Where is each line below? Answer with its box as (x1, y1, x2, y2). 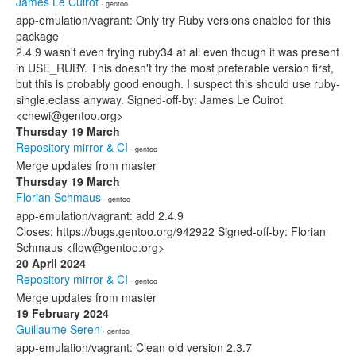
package (16, 28, 59, 44)
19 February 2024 (16, 305, 109, 321)
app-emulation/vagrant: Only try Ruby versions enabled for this (16, 12, 331, 28)
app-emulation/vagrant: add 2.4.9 (16, 207, 184, 223)
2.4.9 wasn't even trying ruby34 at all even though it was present (16, 44, 339, 60)
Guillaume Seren (16, 321, 100, 337)
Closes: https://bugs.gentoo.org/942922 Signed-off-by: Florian (16, 223, 326, 239)
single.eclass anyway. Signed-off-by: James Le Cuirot (16, 91, 283, 107)
